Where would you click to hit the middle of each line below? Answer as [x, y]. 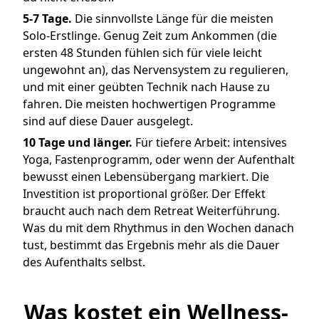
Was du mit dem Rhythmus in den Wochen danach [158, 228]
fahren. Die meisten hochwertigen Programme [149, 104]
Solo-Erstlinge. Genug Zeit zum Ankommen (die [150, 36]
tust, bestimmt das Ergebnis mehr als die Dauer [151, 245]
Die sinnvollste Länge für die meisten [173, 19]
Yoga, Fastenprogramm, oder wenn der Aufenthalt [159, 160]
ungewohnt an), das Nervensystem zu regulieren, [156, 70]
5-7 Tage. [47, 19]
